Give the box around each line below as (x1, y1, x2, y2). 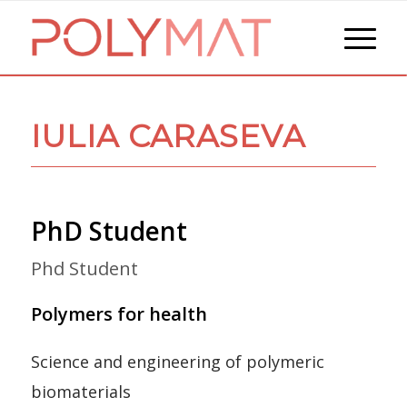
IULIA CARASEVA (30, 117, 305, 155)
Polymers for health (30, 301, 207, 326)
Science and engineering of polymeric (30, 350, 324, 372)
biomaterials (30, 380, 131, 402)
